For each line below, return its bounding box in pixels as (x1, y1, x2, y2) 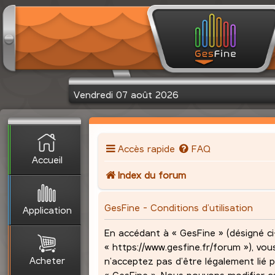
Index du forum (118, 169, 186, 181)
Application (22, 203, 72, 215)
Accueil (31, 153, 63, 165)
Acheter (29, 254, 65, 266)
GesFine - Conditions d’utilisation (104, 201, 254, 213)
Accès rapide (118, 142, 175, 155)
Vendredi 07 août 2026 (74, 88, 179, 100)
